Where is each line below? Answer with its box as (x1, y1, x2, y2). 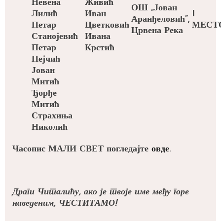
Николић (32, 123, 71, 133)
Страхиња (32, 111, 73, 121)
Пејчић (32, 55, 60, 65)
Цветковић (85, 21, 129, 31)
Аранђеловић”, (131, 15, 190, 25)
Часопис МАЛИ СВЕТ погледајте (12, 145, 151, 154)
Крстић (85, 43, 114, 53)
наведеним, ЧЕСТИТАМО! (12, 199, 117, 209)
